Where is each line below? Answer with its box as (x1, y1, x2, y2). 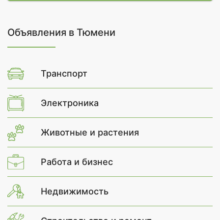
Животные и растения (41, 127, 139, 137)
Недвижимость (41, 186, 109, 196)
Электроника (41, 98, 99, 108)
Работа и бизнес (41, 157, 113, 167)
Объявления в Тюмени (7, 27, 115, 38)
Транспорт (41, 68, 87, 79)
